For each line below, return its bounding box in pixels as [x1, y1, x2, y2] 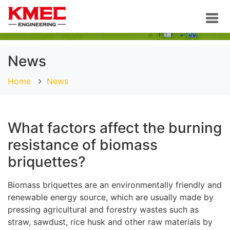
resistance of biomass [8, 136, 158, 154]
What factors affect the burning [8, 119, 222, 137]
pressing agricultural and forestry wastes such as [8, 204, 199, 215]
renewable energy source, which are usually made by [8, 191, 214, 202]
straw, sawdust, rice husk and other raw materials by [8, 216, 213, 227]
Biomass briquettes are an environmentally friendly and [8, 179, 222, 190]
